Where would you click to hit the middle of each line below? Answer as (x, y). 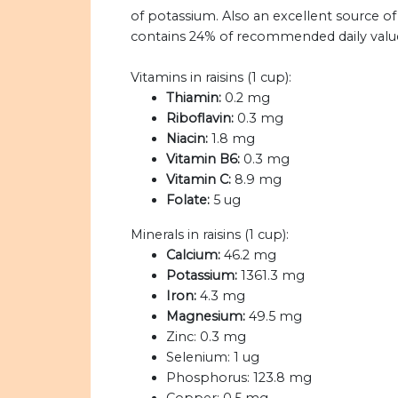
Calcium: (193, 255)
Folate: (188, 200)
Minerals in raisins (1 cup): (210, 235)
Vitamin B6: (203, 159)
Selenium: (198, 358)
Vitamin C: (199, 180)
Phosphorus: (208, 378)
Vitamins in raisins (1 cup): (211, 78)
